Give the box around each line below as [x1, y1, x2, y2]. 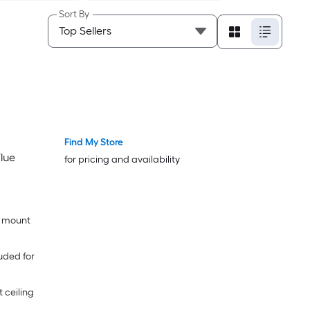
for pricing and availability [64, 154, 181, 165]
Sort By [58, 8, 89, 20]
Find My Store [64, 136, 124, 148]
